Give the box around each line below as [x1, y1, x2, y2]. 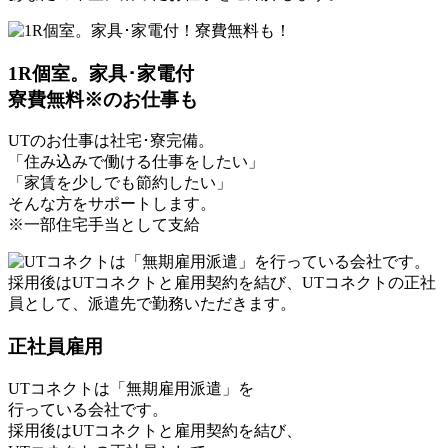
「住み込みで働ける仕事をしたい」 [8, 153, 264, 171]
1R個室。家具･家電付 [8, 62, 194, 84]
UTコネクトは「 [8, 379, 126, 397]
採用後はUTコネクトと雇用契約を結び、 [8, 421, 302, 439]
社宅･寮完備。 [110, 132, 214, 150]
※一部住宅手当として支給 [8, 216, 200, 234]
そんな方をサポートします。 [8, 195, 216, 213]
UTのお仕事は [8, 132, 110, 150]
